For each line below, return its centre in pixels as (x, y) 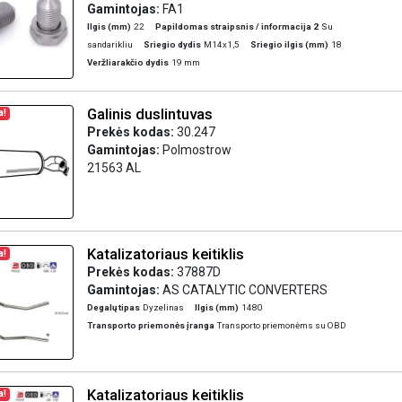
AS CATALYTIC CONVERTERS (245, 290)
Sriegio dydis (172, 44)
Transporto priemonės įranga (150, 325)
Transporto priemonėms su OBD (281, 325)
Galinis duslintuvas (149, 114)
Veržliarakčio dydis (127, 62)
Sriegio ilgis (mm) (289, 44)
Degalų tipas (113, 307)
